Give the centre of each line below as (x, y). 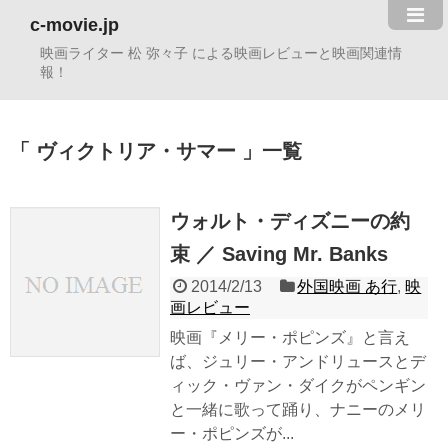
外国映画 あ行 (347, 287)
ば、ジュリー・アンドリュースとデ (298, 362)
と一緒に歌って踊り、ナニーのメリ (298, 410)
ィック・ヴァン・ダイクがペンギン (298, 386)
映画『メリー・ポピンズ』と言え (290, 338)
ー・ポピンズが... (232, 434)
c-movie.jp (74, 25)
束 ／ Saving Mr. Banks (279, 254)
